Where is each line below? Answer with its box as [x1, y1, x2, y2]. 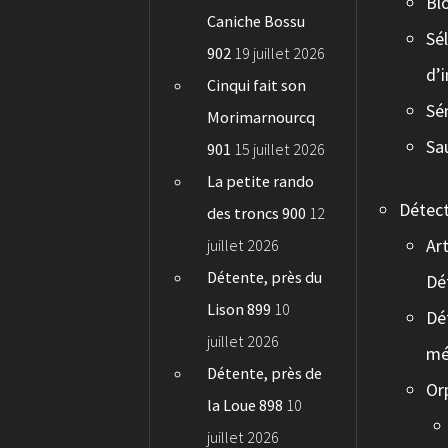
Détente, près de [207, 363, 323, 384]
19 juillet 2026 [234, 43, 326, 64]
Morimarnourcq [207, 107, 316, 128]
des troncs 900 [207, 203, 307, 224]
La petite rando [207, 171, 315, 192]
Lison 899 [207, 299, 272, 320]
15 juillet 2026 [234, 139, 326, 160]
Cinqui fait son [207, 75, 307, 96]
